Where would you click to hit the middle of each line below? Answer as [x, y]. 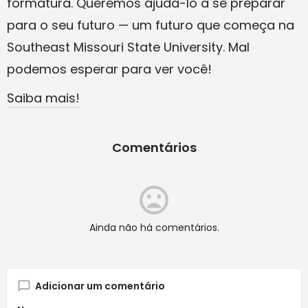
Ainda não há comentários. [154, 228]
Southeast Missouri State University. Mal [128, 47]
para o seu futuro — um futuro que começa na [151, 25]
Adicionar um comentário [100, 286]
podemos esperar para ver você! [109, 69]
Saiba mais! [43, 98]
